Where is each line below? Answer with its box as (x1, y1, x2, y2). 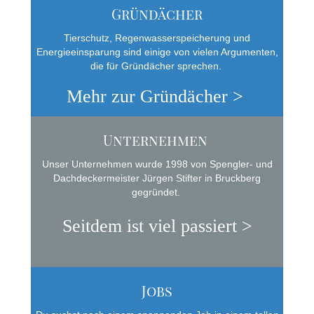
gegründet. (131, 186, 180, 198)
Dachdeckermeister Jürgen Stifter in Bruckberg (53, 172, 261, 184)
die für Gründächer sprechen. (90, 60, 221, 71)
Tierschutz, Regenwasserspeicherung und (64, 32, 250, 43)
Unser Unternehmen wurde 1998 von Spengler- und (41, 158, 273, 170)
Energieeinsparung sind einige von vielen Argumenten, (36, 46, 278, 57)
